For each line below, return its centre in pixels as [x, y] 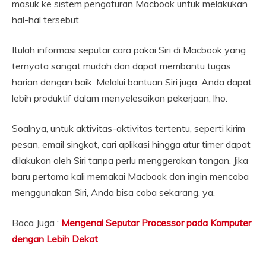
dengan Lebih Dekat [55, 239]
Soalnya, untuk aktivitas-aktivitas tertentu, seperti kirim [129, 129]
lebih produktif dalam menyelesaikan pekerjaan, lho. [120, 98]
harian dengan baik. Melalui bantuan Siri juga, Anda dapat [132, 82]
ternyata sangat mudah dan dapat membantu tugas [121, 66]
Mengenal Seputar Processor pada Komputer [156, 223]
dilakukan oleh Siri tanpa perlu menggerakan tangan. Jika [130, 161]
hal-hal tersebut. [46, 20]
